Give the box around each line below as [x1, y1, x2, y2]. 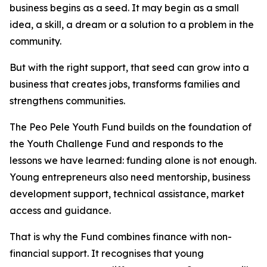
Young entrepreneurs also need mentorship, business [10, 171, 250, 183]
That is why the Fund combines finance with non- [10, 231, 232, 243]
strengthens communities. [10, 95, 125, 107]
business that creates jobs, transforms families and [10, 78, 240, 90]
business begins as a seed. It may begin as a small [10, 2, 239, 14]
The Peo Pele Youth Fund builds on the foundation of [10, 121, 252, 133]
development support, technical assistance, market [10, 188, 244, 200]
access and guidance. [10, 204, 111, 216]
